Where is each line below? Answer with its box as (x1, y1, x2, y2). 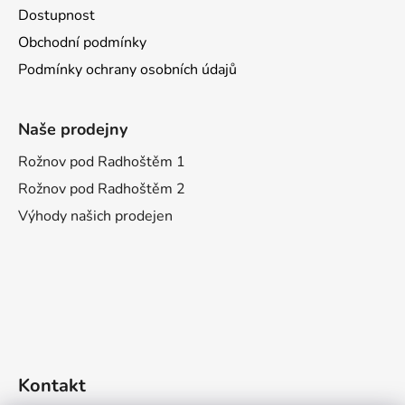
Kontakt (18, 372, 86, 398)
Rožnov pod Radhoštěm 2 (18, 178, 185, 199)
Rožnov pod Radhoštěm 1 (18, 151, 185, 172)
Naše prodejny (18, 118, 127, 140)
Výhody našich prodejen (18, 205, 173, 226)
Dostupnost (18, 5, 95, 25)
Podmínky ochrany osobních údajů (18, 59, 237, 80)
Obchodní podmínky (18, 32, 146, 52)
